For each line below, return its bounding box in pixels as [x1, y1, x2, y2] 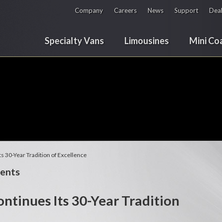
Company [75, 6, 103, 14]
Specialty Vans [45, 35, 104, 47]
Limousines [124, 35, 169, 47]
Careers [114, 6, 137, 14]
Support [174, 6, 198, 14]
